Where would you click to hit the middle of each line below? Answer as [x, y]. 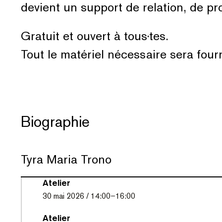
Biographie [55, 121]
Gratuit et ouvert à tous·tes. [95, 35]
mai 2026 [69, 196]
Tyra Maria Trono [66, 159]
